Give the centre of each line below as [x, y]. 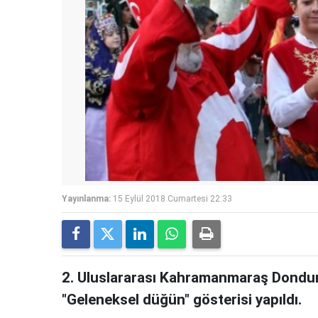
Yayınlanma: [86, 199]
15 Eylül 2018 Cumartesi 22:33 [172, 199]
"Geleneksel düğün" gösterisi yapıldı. [182, 300]
